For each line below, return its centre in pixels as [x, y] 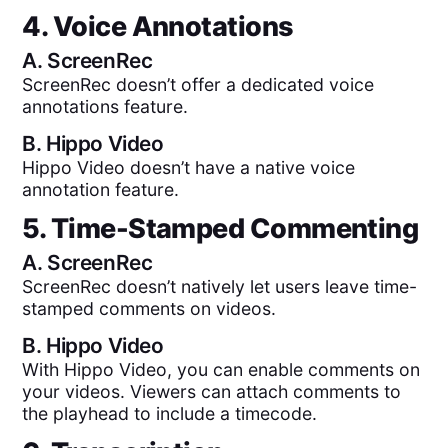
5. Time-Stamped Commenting [220, 228]
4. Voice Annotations [158, 26]
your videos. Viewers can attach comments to [212, 392]
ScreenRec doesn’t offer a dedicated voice [198, 84]
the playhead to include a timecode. [170, 414]
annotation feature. [101, 190]
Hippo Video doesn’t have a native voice [189, 168]
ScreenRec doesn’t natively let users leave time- [220, 286]
